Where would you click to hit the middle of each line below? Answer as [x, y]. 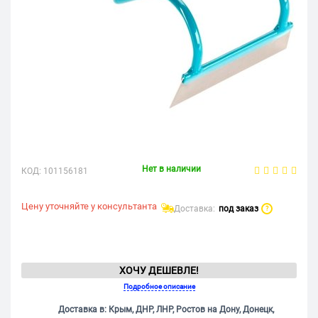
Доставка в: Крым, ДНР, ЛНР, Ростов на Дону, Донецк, [166, 310]
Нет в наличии [171, 169]
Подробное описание [159, 287]
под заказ [238, 209]
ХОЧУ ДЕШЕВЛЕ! [159, 271]
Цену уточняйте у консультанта [89, 207]
